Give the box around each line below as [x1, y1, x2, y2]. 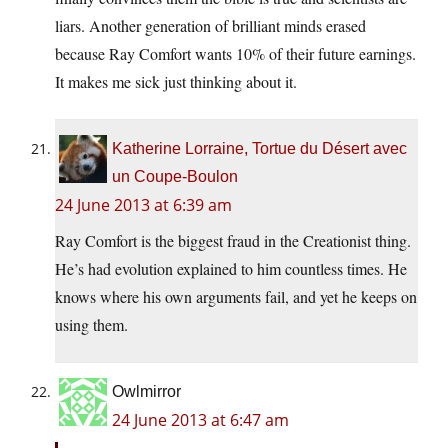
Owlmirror [112, 383, 181, 401]
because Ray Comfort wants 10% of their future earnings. [55, 43, 416, 65]
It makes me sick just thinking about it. [55, 71, 297, 93]
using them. [55, 314, 128, 336]
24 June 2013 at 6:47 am [112, 409, 289, 432]
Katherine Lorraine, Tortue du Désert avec [112, 140, 407, 158]
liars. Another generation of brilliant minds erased [55, 15, 366, 37]
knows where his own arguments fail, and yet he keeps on [55, 286, 417, 308]
